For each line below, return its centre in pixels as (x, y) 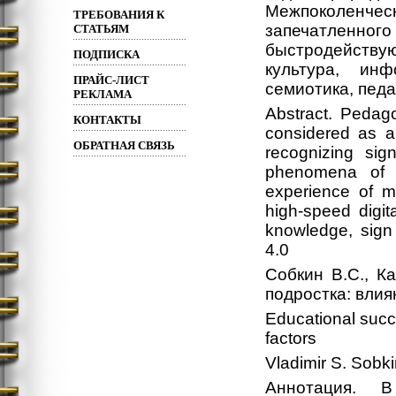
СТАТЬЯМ (101, 29)
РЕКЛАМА (103, 94)
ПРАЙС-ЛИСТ (111, 80)
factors (291, 338)
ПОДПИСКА (107, 54)
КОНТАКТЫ (107, 120)
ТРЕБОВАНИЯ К (119, 15)
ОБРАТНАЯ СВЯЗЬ (124, 145)
